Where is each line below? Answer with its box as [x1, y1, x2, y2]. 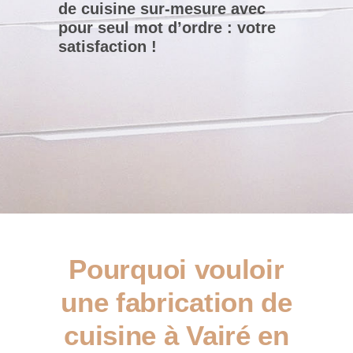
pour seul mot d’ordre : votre [58, 19, 276, 36]
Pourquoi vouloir [69, 254, 284, 284]
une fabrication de [61, 287, 292, 318]
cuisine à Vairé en [64, 320, 289, 351]
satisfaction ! [58, 38, 157, 55]
